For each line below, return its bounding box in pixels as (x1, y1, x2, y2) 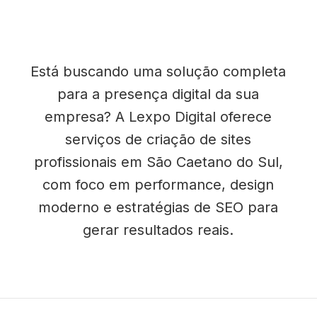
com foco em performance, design (42, 176, 275, 193)
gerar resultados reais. (83, 221, 234, 238)
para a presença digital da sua (57, 86, 260, 103)
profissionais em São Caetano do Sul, (33, 154, 283, 171)
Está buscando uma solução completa (30, 63, 287, 80)
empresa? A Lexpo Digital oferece (45, 108, 272, 125)
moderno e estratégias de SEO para (38, 199, 279, 216)
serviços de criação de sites (65, 131, 252, 148)
